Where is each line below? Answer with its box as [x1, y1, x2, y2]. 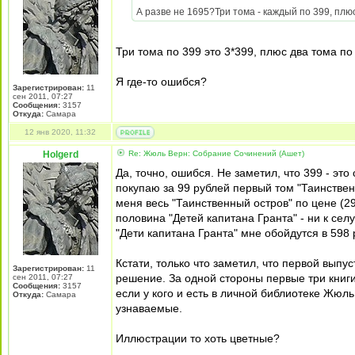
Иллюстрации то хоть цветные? [116, 332, 280, 345]
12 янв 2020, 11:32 [25, 128, 96, 136]
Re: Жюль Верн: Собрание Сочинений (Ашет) [126, 149, 304, 158]
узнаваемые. [116, 302, 182, 315]
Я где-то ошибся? [116, 75, 207, 88]
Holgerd [42, 149, 78, 160]
